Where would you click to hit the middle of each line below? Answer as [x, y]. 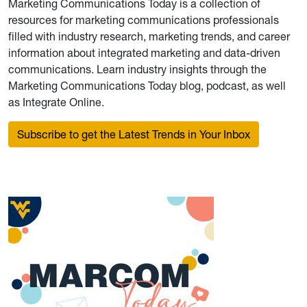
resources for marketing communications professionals [144, 20]
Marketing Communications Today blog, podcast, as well [147, 86]
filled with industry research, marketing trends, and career [149, 36]
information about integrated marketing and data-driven [144, 53]
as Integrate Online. [56, 102]
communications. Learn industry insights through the [137, 69]
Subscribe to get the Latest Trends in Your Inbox [134, 134]
